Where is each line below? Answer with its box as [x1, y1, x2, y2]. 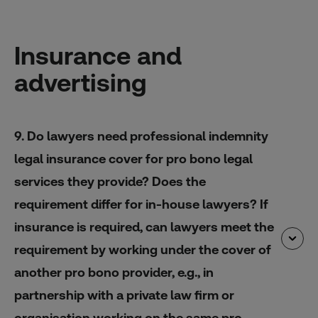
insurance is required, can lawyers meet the [14, 219, 274, 234]
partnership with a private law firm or [14, 287, 234, 302]
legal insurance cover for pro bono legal [14, 150, 253, 166]
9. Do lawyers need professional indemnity [14, 128, 268, 143]
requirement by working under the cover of [14, 241, 271, 257]
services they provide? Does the [14, 173, 206, 189]
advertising [14, 68, 147, 97]
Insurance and [14, 41, 182, 70]
